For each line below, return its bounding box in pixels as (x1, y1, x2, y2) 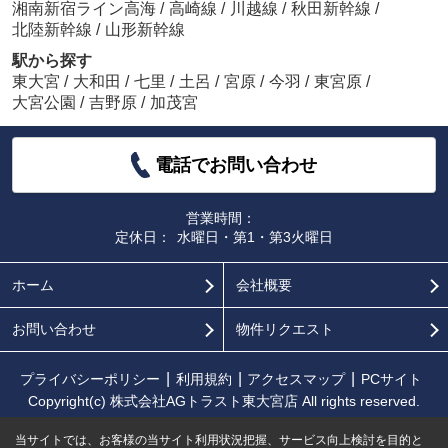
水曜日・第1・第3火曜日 (176, 228, 333, 245)
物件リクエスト (235, 320, 334, 337)
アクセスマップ (247, 370, 346, 387)
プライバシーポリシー (19, 370, 160, 387)
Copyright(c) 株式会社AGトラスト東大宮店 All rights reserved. (28, 392, 420, 409)
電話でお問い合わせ (155, 155, 318, 176)
